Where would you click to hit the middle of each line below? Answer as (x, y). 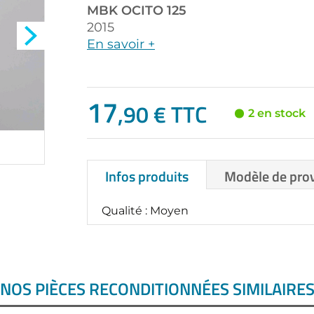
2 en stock (277, 114)
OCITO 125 (154, 11)
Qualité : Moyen (145, 211)
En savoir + (121, 44)
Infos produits (147, 177)
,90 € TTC (162, 114)
